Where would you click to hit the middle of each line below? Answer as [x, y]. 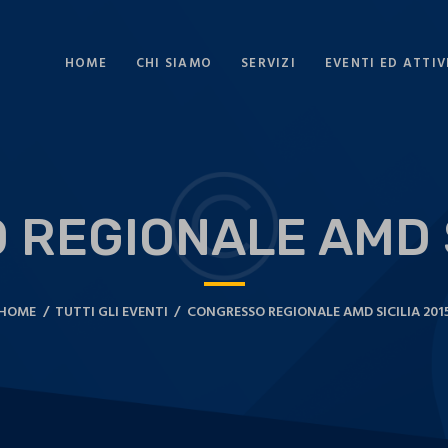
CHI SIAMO [174, 63]
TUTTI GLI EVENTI [111, 313]
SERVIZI [268, 63]
